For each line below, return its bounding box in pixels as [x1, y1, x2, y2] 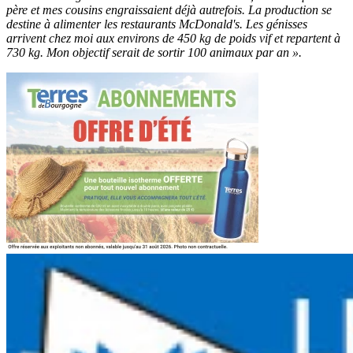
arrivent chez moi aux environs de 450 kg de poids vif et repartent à [6, 31, 340, 45]
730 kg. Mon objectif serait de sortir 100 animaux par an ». [6, 45, 302, 59]
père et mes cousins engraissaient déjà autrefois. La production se [6, 2, 332, 17]
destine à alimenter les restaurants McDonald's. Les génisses [6, 17, 307, 31]
